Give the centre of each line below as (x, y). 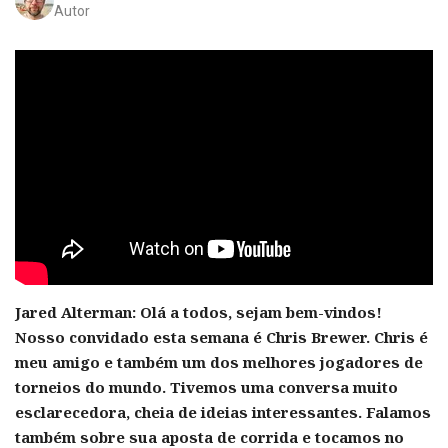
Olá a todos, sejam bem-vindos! (261, 312)
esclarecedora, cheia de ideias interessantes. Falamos (223, 412)
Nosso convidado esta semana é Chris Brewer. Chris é (221, 337)
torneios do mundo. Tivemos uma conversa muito (206, 387)
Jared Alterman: (75, 312)
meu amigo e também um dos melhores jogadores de (219, 362)
